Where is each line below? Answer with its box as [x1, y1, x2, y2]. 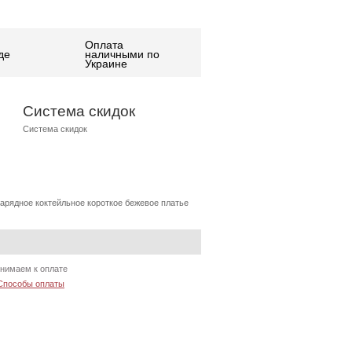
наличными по [85, 48, 159, 60]
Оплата [85, 38, 123, 51]
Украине [85, 57, 127, 70]
